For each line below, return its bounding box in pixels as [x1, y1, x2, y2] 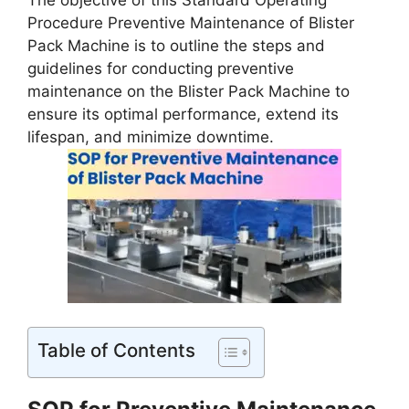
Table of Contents [37, 338, 195, 362]
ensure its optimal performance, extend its [27, 105, 339, 123]
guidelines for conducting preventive [27, 59, 294, 78]
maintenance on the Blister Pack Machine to [27, 82, 350, 100]
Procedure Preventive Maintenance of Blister [27, 14, 354, 32]
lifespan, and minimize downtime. [27, 128, 274, 146]
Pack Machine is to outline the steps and [27, 37, 325, 55]
